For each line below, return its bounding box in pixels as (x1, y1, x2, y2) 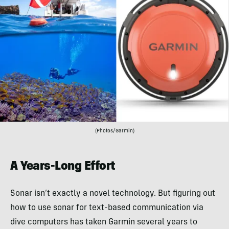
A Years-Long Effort (10, 161, 116, 173)
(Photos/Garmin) (95, 128, 134, 134)
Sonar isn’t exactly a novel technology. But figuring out (10, 189, 215, 198)
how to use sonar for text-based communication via (10, 203, 203, 212)
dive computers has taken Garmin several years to (10, 218, 197, 226)
